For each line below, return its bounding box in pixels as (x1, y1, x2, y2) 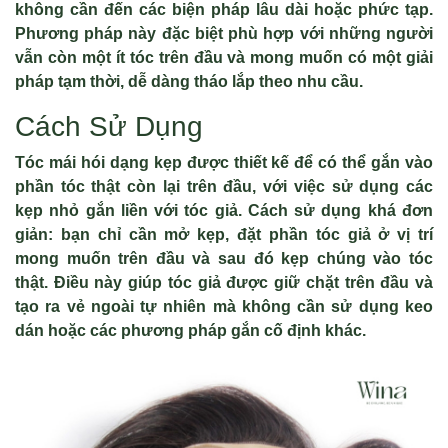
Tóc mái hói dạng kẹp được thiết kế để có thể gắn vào (15, 154, 433, 171)
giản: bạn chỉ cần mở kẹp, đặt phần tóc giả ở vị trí (15, 226, 433, 243)
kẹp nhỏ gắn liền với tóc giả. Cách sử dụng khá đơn (15, 202, 433, 219)
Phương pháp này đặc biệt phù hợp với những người (15, 25, 433, 42)
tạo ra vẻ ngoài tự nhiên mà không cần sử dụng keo (15, 298, 433, 315)
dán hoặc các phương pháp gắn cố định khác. (15, 322, 366, 339)
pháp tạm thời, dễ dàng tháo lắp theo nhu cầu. (15, 73, 363, 90)
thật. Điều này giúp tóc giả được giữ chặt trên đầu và (15, 274, 433, 291)
